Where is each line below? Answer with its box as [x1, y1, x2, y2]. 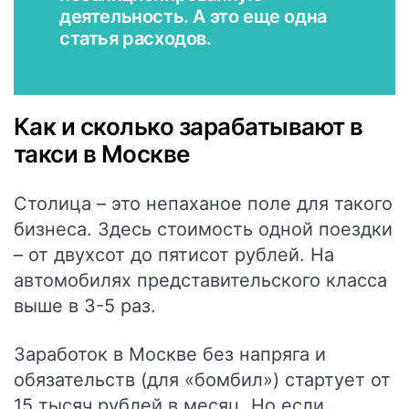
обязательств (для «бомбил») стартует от [14, 369, 391, 391]
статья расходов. [59, 27, 212, 49]
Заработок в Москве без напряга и [14, 343, 326, 365]
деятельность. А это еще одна [59, 5, 327, 27]
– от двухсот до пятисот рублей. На [14, 244, 334, 266]
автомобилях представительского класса [14, 269, 387, 291]
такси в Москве [14, 140, 190, 168]
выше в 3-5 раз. [14, 295, 156, 317]
